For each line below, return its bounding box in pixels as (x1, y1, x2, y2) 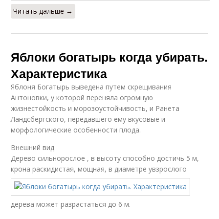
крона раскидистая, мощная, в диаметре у (11, 164, 153, 174)
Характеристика (11, 65, 108, 83)
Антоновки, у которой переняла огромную (11, 93, 153, 103)
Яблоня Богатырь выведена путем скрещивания (11, 82, 172, 92)
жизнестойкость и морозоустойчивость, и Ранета (11, 104, 180, 113)
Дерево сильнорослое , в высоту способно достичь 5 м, (11, 153, 199, 163)
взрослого (152, 164, 187, 174)
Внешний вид (11, 143, 55, 153)
